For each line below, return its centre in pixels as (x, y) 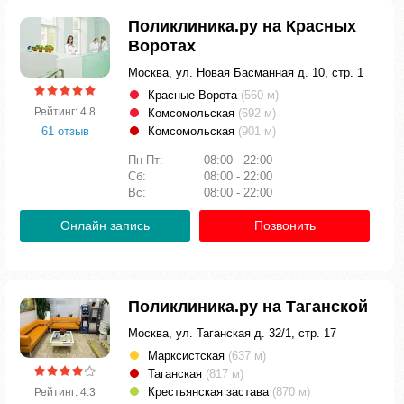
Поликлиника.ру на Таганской (248, 307)
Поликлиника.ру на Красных (242, 26)
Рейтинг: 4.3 (65, 392)
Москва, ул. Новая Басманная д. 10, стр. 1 (246, 73)
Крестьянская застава (210, 392)
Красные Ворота (194, 95)
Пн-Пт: (147, 160)
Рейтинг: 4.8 (65, 111)
